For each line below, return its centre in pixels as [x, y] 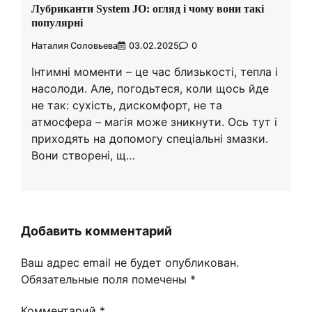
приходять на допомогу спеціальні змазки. [150, 138]
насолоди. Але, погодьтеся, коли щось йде [150, 88]
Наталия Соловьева [75, 45]
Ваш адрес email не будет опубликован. [130, 262]
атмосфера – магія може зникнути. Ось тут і [154, 122]
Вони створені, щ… [83, 155]
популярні [57, 23]
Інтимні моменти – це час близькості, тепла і [155, 71]
